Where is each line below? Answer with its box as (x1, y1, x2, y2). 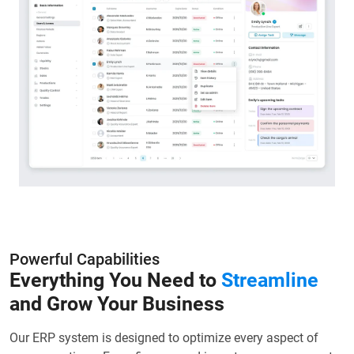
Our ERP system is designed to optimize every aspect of (9, 330, 318, 346)
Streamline (221, 269, 318, 292)
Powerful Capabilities (9, 250, 160, 269)
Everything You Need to (9, 269, 221, 292)
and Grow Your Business (9, 292, 224, 316)
